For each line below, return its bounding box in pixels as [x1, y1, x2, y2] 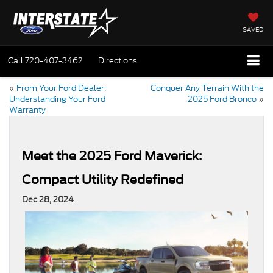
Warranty [9, 104, 46, 116]
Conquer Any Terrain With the [151, 82, 264, 94]
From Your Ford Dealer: [16, 82, 106, 94]
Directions [98, 55, 137, 66]
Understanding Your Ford [9, 93, 105, 105]
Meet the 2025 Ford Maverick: [22, 148, 202, 163]
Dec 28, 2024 [22, 193, 74, 205]
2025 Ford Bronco [188, 93, 257, 105]
